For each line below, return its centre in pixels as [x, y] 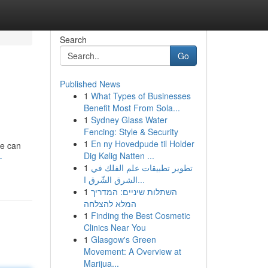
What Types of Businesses [141, 96]
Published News [90, 84]
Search [73, 39]
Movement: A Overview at [132, 251]
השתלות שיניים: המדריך [134, 191]
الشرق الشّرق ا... [141, 179]
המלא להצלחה [110, 203]
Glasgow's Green [123, 239]
